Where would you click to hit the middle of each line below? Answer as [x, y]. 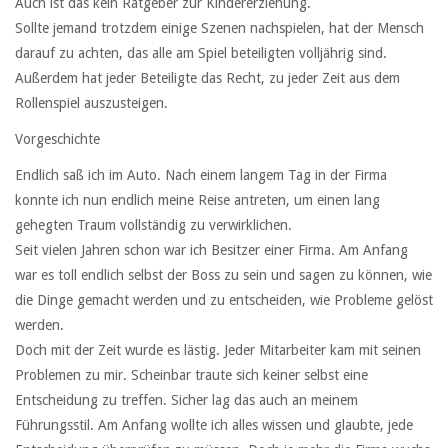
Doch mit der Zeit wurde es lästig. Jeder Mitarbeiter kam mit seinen [218, 349]
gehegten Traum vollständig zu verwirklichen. [153, 224]
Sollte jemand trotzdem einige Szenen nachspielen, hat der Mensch [219, 27]
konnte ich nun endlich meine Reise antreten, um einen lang [197, 199]
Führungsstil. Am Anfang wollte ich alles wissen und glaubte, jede [214, 424]
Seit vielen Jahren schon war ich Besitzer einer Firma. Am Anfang [211, 249]
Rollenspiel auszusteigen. [91, 102]
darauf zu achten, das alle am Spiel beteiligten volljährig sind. [201, 52]
